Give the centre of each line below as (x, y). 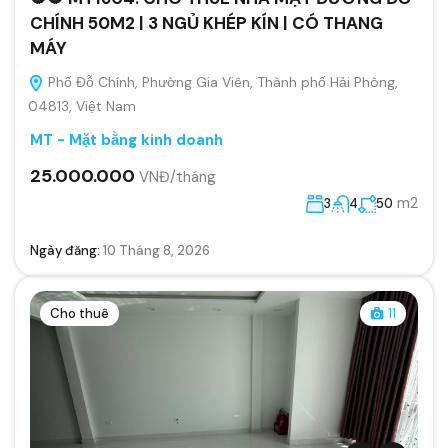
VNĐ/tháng (177, 176)
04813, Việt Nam (82, 105)
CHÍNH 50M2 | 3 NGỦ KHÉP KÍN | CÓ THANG (206, 22)
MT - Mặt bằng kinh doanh (126, 139)
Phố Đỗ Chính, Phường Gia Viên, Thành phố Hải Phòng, (221, 81)
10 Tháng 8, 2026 (156, 250)
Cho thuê (79, 313)
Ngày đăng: (66, 250)
